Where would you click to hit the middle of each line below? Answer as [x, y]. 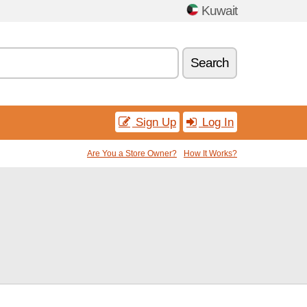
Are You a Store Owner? [132, 153]
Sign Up [154, 122]
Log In [216, 122]
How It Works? [210, 153]
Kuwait [219, 11]
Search [210, 63]
